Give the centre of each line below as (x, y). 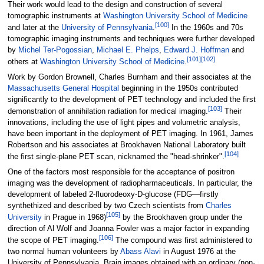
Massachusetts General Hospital (63, 89)
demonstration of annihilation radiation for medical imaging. (108, 112)
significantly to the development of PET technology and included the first (131, 100)
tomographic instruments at (55, 16)
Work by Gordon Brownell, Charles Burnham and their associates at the (129, 77)
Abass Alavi (140, 252)
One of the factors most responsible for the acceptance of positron (121, 172)
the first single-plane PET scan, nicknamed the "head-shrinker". (116, 157)
